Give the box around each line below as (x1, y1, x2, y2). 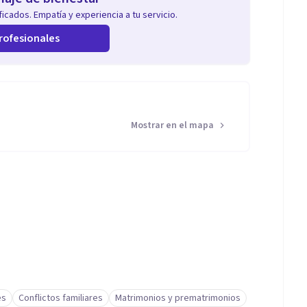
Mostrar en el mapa (131, 119, 214, 132)
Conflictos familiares (19, 291, 103, 305)
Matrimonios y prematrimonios (115, 291, 241, 305)
